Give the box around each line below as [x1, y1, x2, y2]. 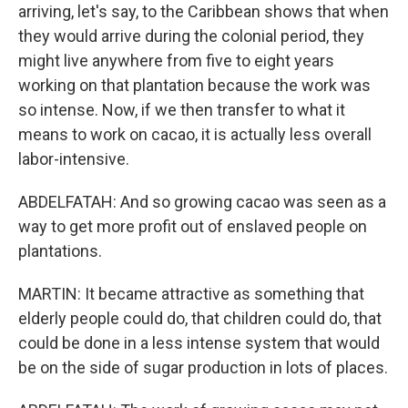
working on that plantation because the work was [18, 76, 371, 95]
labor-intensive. [18, 149, 129, 168]
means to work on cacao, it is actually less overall [18, 125, 372, 144]
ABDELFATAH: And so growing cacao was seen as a [18, 192, 386, 211]
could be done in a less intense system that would [18, 333, 380, 352]
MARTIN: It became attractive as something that [18, 284, 364, 303]
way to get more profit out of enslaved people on [18, 217, 367, 236]
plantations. [18, 241, 102, 260]
